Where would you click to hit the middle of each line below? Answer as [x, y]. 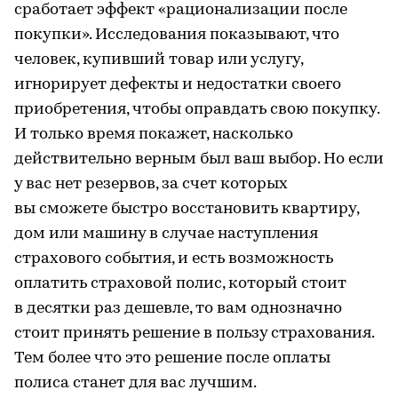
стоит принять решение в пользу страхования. [194, 333]
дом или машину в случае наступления [166, 234]
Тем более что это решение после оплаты [172, 358]
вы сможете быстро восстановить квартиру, [187, 209]
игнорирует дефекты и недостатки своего [178, 84]
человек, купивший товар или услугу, [159, 60]
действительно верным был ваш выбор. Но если [199, 159]
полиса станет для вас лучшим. [135, 383]
